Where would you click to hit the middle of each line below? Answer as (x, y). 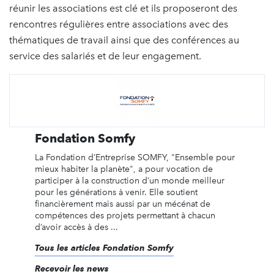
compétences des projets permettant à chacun (125, 215)
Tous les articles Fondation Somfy (104, 247)
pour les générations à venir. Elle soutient (116, 192)
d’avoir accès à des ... (76, 227)
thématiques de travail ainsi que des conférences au (124, 40)
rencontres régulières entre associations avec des (119, 24)
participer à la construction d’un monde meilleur (129, 180)
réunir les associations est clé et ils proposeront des (123, 8)
